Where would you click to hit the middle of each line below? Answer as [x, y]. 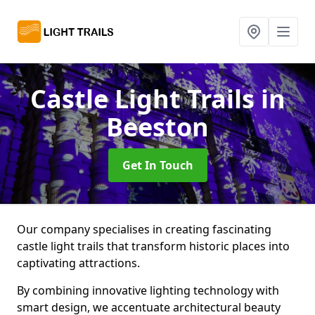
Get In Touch [157, 165]
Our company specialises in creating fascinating [144, 229]
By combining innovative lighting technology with [148, 290]
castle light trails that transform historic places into [153, 246]
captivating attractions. [78, 263]
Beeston [157, 127]
